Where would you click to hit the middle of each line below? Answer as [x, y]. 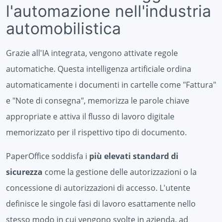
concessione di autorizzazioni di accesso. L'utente [98, 188]
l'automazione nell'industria [109, 11]
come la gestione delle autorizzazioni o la [120, 172]
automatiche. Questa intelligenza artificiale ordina [99, 69]
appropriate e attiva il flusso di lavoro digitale [90, 116]
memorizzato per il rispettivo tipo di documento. [96, 132]
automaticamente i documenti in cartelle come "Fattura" [111, 84]
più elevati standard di [134, 156]
